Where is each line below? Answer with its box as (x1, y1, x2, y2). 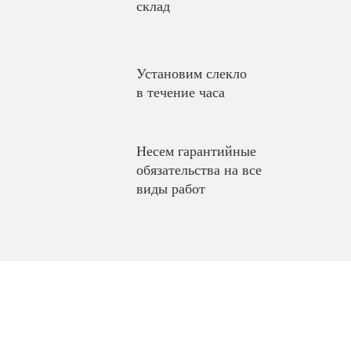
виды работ (136, 181, 205, 197)
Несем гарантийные (136, 143, 256, 159)
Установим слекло (136, 66, 247, 81)
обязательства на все (136, 162, 262, 178)
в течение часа (136, 85, 225, 100)
